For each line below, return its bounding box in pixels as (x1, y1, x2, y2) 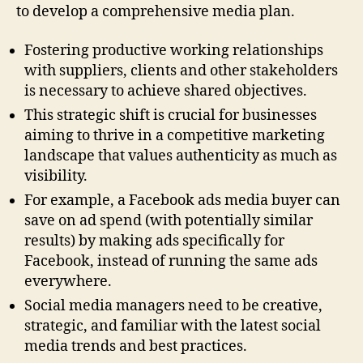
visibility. (24, 166, 88, 186)
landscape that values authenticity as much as (24, 146, 337, 165)
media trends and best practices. (24, 336, 247, 356)
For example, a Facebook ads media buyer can (24, 190, 340, 210)
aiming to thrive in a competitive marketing (24, 126, 325, 145)
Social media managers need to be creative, (24, 296, 322, 315)
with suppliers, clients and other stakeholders (24, 61, 338, 80)
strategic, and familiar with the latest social (24, 316, 321, 335)
